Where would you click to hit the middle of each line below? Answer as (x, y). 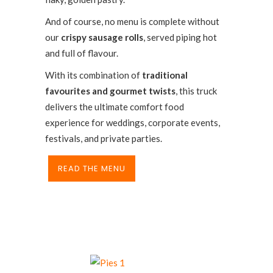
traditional (165, 75)
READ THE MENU (92, 168)
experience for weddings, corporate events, (133, 122)
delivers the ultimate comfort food (115, 107)
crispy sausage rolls (102, 37)
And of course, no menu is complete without (132, 21)
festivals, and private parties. (104, 138)
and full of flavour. (82, 53)
